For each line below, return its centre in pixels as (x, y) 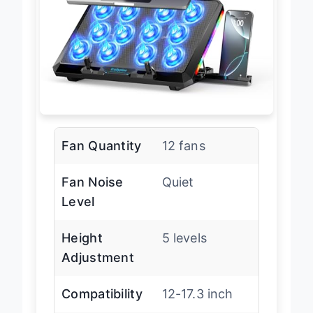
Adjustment (98, 268)
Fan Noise (93, 193)
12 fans (183, 156)
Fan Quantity (102, 156)
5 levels (184, 249)
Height (82, 249)
